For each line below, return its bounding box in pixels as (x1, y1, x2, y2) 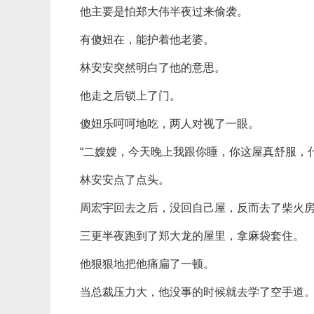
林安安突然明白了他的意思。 (80, 62, 226, 74)
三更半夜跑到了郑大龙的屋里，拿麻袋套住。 (80, 230, 304, 242)
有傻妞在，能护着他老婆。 (80, 34, 214, 46)
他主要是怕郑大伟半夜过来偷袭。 (80, 6, 248, 18)
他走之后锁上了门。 (80, 90, 181, 102)
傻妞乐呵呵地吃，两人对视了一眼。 (80, 118, 259, 130)
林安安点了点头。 (80, 174, 170, 186)
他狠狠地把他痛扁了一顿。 (80, 258, 214, 270)
